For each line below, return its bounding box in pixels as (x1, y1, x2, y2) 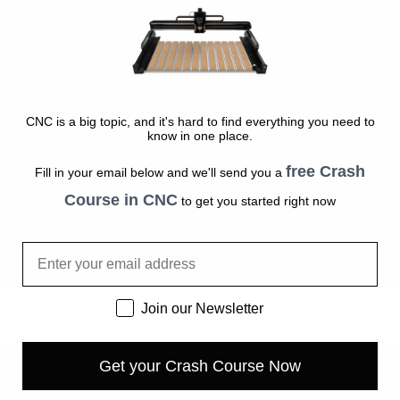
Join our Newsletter (140, 300, 263, 316)
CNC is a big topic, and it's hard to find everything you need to (25, 113, 375, 129)
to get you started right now (178, 193, 336, 208)
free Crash (286, 162, 365, 180)
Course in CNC (64, 190, 178, 209)
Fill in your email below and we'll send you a (35, 164, 286, 179)
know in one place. (147, 128, 253, 143)
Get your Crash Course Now (99, 356, 301, 375)
